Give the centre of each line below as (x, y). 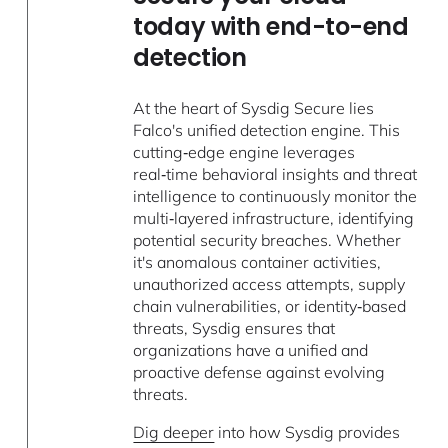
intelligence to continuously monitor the (275, 195)
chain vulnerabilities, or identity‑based (270, 305)
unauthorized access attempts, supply (269, 283)
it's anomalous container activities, (257, 261)
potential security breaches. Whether (267, 239)
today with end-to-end (271, 26)
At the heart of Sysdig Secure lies (254, 107)
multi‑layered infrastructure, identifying (274, 217)
